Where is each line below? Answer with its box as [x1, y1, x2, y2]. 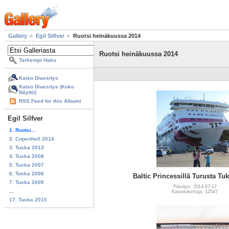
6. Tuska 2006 [9, 170, 44, 176]
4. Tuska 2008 [9, 153, 44, 159]
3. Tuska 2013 [9, 144, 44, 150]
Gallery [8, 33, 27, 39]
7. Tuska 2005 [9, 179, 44, 185]
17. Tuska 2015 [9, 196, 47, 202]
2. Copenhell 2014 [9, 135, 54, 142]
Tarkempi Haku [19, 57, 56, 63]
